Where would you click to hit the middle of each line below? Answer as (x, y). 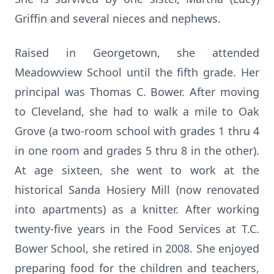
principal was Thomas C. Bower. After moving (137, 92)
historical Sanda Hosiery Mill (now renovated (137, 190)
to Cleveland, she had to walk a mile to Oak (137, 111)
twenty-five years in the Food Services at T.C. (137, 229)
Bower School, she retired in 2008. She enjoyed (137, 248)
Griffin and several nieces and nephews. (118, 18)
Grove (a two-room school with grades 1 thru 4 (137, 131)
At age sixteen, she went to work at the (137, 170)
